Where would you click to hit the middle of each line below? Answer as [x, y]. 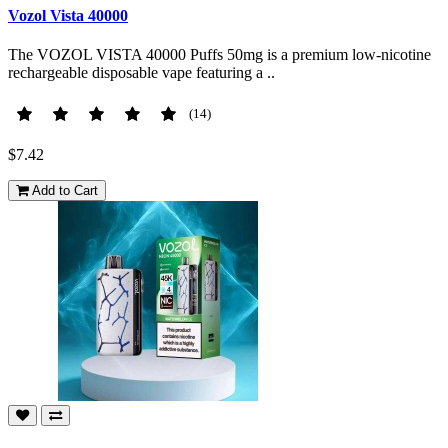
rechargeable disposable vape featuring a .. [141, 73]
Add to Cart [65, 191]
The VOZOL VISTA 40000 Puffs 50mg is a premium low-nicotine [219, 55]
